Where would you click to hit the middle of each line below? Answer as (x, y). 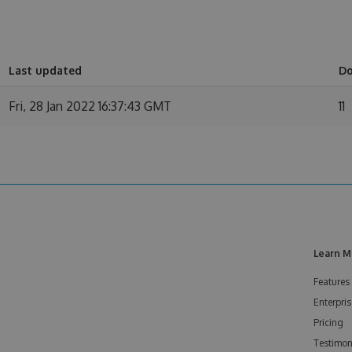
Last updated (45, 70)
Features (332, 282)
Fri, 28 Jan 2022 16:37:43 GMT (90, 106)
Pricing (328, 323)
